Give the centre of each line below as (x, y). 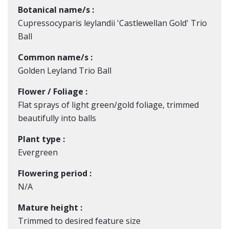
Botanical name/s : (56, 10)
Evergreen (38, 152)
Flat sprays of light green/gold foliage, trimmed (108, 105)
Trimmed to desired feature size (79, 221)
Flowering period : (55, 173)
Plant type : (41, 139)
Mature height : (50, 208)
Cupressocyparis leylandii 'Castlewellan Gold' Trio (112, 23)
